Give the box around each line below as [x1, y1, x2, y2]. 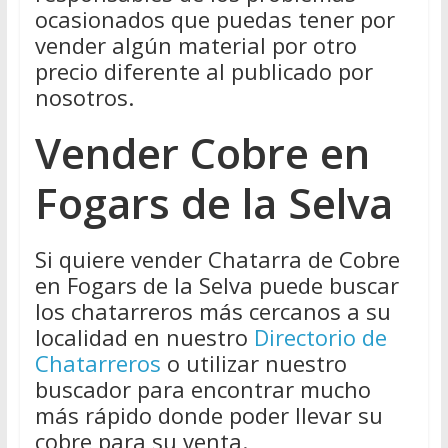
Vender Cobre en [34, 123, 370, 181]
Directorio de [253, 321, 387, 352]
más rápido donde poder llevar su [34, 399, 383, 430]
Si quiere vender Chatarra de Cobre [34, 243, 400, 274]
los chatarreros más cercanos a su [34, 295, 391, 326]
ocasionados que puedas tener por [34, 3, 395, 34]
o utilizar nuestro [160, 347, 347, 378]
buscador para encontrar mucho [34, 373, 371, 404]
